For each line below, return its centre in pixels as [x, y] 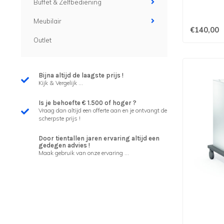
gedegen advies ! [64, 145]
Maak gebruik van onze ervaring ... [84, 153]
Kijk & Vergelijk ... [61, 83]
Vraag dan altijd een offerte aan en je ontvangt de [103, 110]
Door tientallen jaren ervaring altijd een [99, 138]
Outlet [42, 40]
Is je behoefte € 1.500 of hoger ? [87, 103]
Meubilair [47, 21]
